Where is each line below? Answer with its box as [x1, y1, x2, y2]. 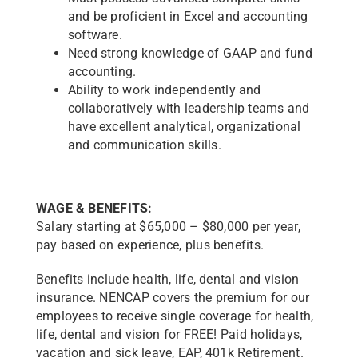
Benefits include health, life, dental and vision [35, 272, 300, 287]
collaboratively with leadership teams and [67, 101, 310, 116]
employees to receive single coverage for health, [35, 308, 314, 324]
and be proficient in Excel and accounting [67, 9, 308, 24]
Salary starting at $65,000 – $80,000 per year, [35, 219, 300, 234]
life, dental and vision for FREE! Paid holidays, [35, 327, 303, 342]
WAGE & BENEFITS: [35, 201, 153, 216]
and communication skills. [67, 137, 221, 153]
